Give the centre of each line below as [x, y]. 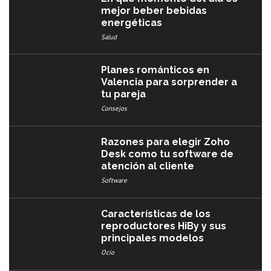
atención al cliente [148, 166]
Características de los [156, 214]
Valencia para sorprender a [169, 82]
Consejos [114, 109]
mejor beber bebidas [154, 10]
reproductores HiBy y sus [164, 226]
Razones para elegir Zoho [166, 142]
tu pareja [124, 94]
